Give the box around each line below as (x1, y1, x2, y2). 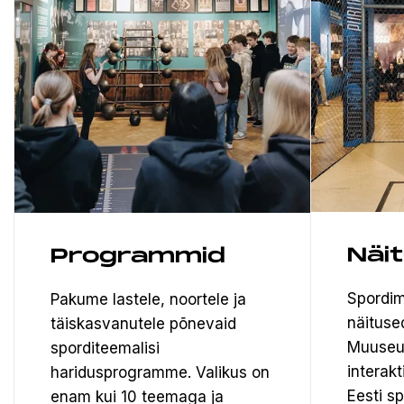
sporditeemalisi (50, 338, 160, 357)
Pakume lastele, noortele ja (50, 289, 246, 308)
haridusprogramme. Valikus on (50, 363, 270, 381)
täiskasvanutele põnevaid (50, 314, 236, 333)
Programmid (50, 243, 225, 269)
